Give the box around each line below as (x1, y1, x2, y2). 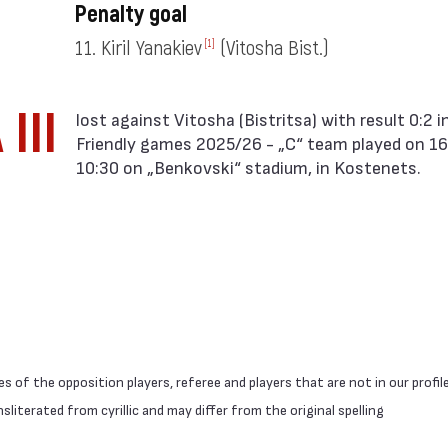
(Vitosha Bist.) (219, 35, 329, 62)
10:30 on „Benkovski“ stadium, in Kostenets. (76, 156, 421, 177)
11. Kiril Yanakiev (73, 35, 202, 62)
